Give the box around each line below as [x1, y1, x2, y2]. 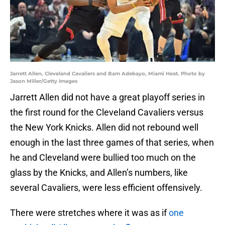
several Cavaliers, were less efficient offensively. [10, 182, 202, 193]
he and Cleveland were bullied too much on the [10, 152, 196, 163]
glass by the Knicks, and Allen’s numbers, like [10, 167, 188, 178]
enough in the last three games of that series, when [10, 137, 214, 148]
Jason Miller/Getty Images [10, 78, 77, 85]
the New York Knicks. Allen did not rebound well [10, 122, 198, 133]
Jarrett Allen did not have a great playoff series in [10, 92, 205, 103]
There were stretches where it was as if [10, 207, 169, 218]
